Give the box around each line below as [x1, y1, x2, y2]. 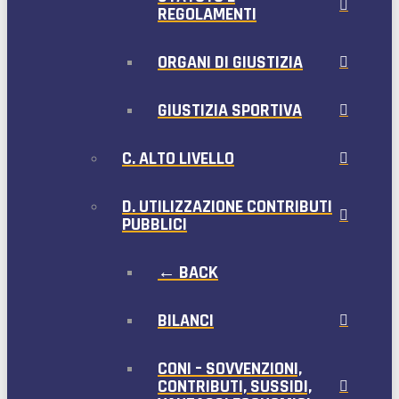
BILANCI [158, 308, 214, 332]
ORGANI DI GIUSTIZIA [158, 50, 303, 74]
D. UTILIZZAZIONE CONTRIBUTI [122, 194, 332, 218]
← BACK [158, 260, 218, 284]
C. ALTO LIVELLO [122, 146, 234, 170]
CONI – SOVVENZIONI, [158, 356, 302, 380]
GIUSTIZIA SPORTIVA [158, 98, 302, 122]
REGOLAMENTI [158, 2, 256, 26]
